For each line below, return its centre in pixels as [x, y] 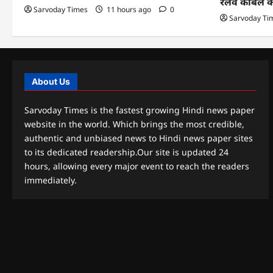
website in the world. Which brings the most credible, [134, 124]
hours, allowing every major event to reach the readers [137, 166]
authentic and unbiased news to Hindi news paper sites [139, 138]
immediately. [51, 180]
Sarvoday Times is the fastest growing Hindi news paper [140, 110]
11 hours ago [129, 9]
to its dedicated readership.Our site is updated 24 [126, 152]
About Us [51, 81]
